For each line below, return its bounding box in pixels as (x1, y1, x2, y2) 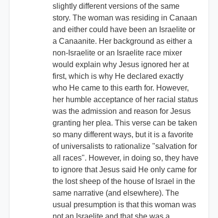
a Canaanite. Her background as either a (53, 37, 192, 46)
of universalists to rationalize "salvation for (53, 142, 197, 151)
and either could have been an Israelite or (53, 25, 195, 34)
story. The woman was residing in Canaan (53, 14, 197, 22)
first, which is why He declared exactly (53, 72, 183, 81)
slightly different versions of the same (53, 2, 180, 11)
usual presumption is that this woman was (53, 200, 196, 209)
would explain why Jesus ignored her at (53, 60, 189, 69)
